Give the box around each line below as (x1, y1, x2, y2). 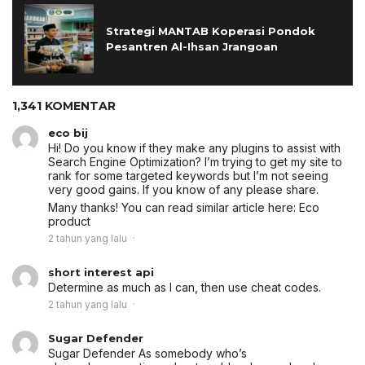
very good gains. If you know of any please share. (48, 182, 319, 197)
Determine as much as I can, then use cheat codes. (48, 280, 321, 295)
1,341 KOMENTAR (12, 99, 116, 114)
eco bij (48, 126, 88, 140)
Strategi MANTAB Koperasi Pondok (106, 24, 315, 37)
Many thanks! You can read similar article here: (48, 200, 299, 215)
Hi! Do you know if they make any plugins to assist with (48, 141, 341, 156)
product (48, 214, 90, 229)
